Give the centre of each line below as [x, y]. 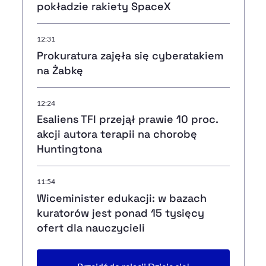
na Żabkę [60, 70]
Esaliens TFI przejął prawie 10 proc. [127, 119]
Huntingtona [69, 149]
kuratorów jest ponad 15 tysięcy [120, 213]
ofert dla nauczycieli [91, 228]
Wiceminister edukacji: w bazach [121, 198]
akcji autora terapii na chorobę [117, 134]
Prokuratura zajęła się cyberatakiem [130, 55]
